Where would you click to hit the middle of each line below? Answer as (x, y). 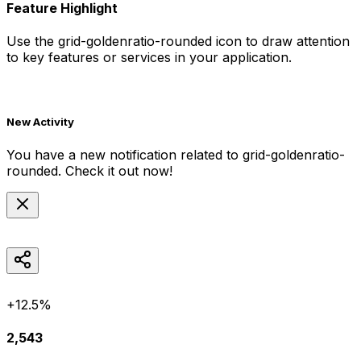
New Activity (40, 122)
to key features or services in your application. (149, 58)
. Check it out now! (115, 170)
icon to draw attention (281, 41)
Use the (32, 41)
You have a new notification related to (124, 154)
